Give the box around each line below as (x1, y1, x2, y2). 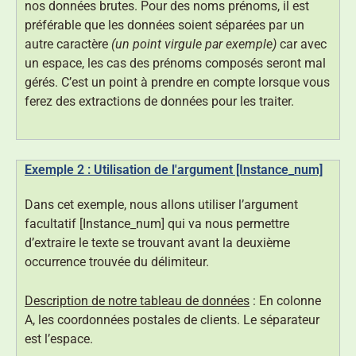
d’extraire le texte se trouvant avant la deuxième (25, 235, 290, 251)
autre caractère (25, 37, 111, 52)
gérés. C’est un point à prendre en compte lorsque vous (25, 75, 330, 91)
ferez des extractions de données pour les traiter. (25, 94, 294, 110)
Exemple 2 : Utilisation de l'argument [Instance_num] (25, 162, 323, 178)
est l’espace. (25, 331, 93, 347)
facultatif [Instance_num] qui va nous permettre (25, 216, 289, 232)
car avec (277, 37, 327, 52)
